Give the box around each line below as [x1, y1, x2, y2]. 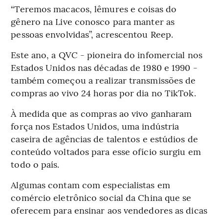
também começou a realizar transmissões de [11, 74, 196, 87]
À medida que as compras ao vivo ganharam [11, 107, 192, 120]
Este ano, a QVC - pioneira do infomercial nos [11, 48, 202, 61]
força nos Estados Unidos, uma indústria [11, 120, 179, 132]
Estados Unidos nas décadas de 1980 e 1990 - [11, 61, 197, 74]
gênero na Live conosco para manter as [11, 15, 175, 28]
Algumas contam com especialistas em [11, 178, 170, 191]
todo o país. [11, 158, 60, 171]
